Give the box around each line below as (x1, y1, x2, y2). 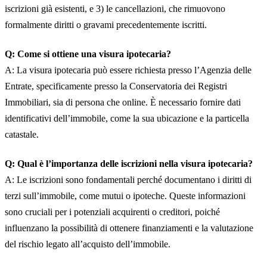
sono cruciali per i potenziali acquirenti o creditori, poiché (5, 207, 220, 217)
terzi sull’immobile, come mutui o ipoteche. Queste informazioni (5, 191, 246, 201)
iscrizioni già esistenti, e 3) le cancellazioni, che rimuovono (5, 4, 225, 14)
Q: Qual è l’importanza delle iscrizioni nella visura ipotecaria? (5, 159, 253, 169)
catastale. (5, 129, 39, 139)
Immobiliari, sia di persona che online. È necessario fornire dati (5, 97, 241, 107)
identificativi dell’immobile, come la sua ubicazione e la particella (5, 113, 249, 123)
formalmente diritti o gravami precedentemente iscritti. (5, 20, 207, 30)
